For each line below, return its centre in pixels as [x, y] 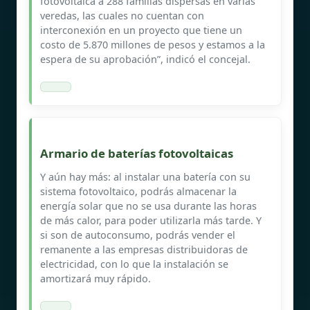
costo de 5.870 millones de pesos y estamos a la [153, 44]
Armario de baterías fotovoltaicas [137, 153]
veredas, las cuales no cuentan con [122, 15]
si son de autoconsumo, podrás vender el [138, 235]
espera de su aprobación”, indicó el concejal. [145, 59]
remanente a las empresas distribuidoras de [144, 249]
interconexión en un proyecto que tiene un [141, 30]
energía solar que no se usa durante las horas [148, 206]
